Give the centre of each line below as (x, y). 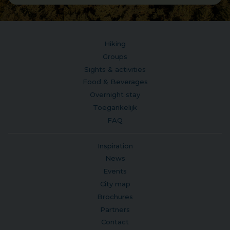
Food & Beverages (115, 82)
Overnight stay (115, 95)
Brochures (115, 196)
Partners (115, 209)
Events (115, 171)
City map (115, 184)
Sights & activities (115, 69)
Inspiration (115, 146)
